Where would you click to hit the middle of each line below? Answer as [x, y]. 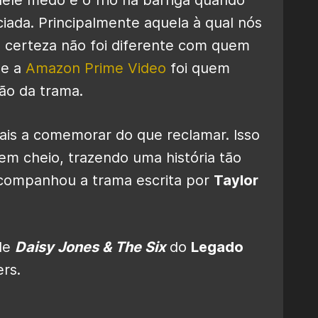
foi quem [198, 68]
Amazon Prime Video [96, 68]
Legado [217, 247]
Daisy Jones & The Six [90, 247]
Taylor [236, 180]
